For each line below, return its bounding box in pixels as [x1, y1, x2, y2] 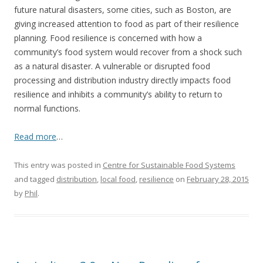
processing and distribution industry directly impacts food [14, 75, 231, 86]
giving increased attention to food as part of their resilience [14, 18, 239, 29]
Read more [14, 131, 56, 142]
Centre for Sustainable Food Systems [103, 160, 235, 170]
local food [100, 174, 136, 184]
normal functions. [14, 103, 80, 114]
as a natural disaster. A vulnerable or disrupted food [14, 60, 210, 72]
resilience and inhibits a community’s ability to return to [14, 89, 222, 100]
